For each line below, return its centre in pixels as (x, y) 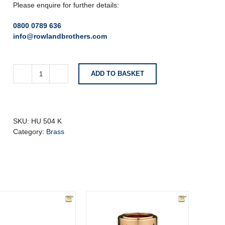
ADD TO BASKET (118, 74)
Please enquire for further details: (66, 5)
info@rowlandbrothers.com (60, 36)
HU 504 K (46, 121)
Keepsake (56, 99)
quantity (52, 141)
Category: (30, 132)
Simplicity (55, 78)
